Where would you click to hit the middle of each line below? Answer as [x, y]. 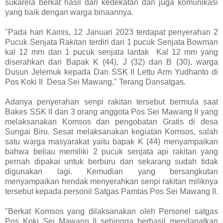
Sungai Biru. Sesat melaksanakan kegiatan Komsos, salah [111, 131]
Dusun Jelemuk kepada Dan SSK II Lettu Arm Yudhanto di [111, 72]
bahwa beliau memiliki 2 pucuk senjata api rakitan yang [111, 151]
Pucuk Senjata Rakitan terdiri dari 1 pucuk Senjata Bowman [111, 42]
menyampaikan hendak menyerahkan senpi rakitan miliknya [111, 181]
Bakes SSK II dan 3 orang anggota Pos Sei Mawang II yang [111, 111]
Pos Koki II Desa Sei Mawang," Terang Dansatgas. [96, 82]
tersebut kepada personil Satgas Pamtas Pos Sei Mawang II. [111, 191]
